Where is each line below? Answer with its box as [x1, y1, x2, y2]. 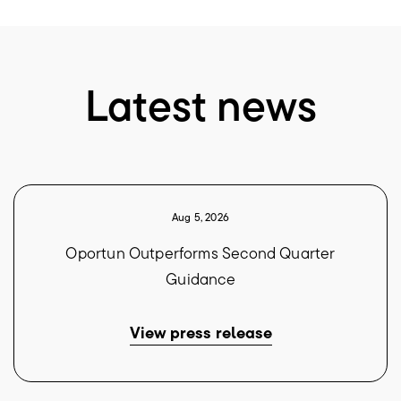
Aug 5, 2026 [172, 210, 229, 225]
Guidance [166, 269, 235, 290]
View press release [129, 322, 272, 344]
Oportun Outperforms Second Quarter [65, 243, 336, 264]
